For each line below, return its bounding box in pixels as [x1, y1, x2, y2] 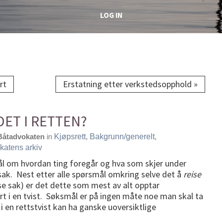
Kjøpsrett [54, 132, 86, 141]
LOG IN [100, 10, 122, 20]
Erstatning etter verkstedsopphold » [63, 78, 198, 90]
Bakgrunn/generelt [90, 132, 155, 141]
